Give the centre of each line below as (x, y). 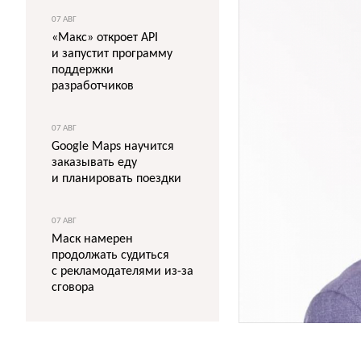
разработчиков (93, 86)
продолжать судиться (110, 255)
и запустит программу (112, 54)
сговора (73, 288)
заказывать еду (94, 163)
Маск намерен (92, 239)
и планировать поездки (116, 179)
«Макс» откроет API (105, 38)
